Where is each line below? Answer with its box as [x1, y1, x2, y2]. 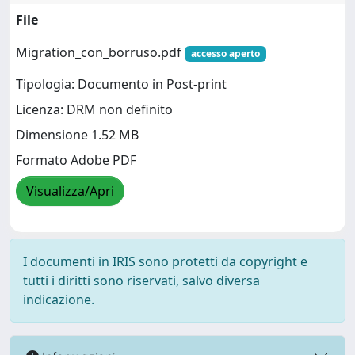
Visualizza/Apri [26, 182, 114, 200]
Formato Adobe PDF [16, 151, 136, 170]
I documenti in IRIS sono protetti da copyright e [23, 253, 307, 270]
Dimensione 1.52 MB [16, 126, 139, 144]
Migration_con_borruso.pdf [16, 44, 185, 61]
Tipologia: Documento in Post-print [16, 75, 227, 94]
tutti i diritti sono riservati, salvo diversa [23, 272, 260, 289]
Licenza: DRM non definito [16, 101, 173, 119]
